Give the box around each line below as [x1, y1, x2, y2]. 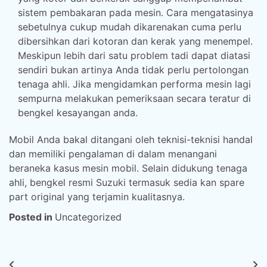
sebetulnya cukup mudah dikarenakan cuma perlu [18, 21, 241, 33]
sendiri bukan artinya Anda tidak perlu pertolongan [18, 64, 249, 76]
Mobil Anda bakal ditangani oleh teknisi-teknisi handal [9, 133, 253, 145]
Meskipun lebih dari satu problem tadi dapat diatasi [18, 49, 250, 61]
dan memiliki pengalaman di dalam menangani [9, 148, 217, 160]
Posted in [9, 211, 55, 223]
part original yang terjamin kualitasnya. [9, 191, 185, 203]
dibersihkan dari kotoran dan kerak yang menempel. [18, 35, 253, 47]
